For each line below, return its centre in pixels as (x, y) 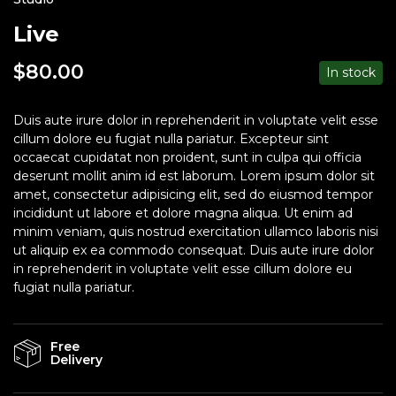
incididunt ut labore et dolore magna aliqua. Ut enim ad (183, 213)
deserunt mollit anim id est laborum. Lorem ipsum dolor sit (194, 175)
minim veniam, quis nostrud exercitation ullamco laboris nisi (196, 231)
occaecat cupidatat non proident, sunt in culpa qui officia (187, 157)
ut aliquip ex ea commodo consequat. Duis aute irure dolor (194, 250)
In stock (351, 72)
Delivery (76, 359)
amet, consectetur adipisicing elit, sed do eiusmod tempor (193, 194)
